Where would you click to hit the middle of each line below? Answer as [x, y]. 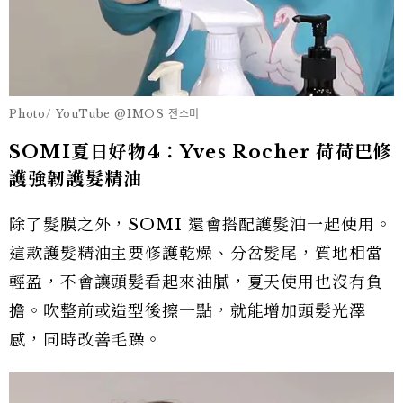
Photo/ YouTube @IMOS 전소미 [105, 113]
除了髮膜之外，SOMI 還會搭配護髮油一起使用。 [201, 224]
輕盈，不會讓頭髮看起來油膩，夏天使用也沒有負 [196, 282]
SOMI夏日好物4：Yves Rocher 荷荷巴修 [201, 152]
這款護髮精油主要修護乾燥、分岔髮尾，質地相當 [196, 253]
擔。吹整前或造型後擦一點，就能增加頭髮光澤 [188, 311]
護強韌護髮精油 [76, 179]
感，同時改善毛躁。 [86, 340]
